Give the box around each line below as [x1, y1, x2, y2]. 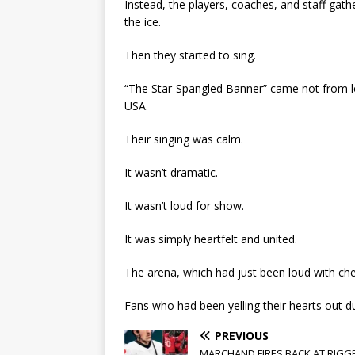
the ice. [124, 14, 161, 30]
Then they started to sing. [124, 48, 256, 63]
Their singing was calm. [124, 132, 243, 147]
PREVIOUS [215, 328, 269, 344]
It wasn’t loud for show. [124, 198, 244, 214]
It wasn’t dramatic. [124, 165, 218, 181]
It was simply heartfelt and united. [124, 231, 297, 247]
